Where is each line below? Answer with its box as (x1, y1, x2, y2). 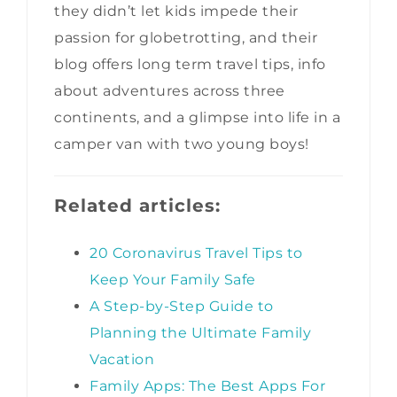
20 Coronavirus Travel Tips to (90, 244, 303, 261)
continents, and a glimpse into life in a (54, 108, 340, 126)
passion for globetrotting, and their (54, 28, 317, 46)
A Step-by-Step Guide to (90, 297, 274, 315)
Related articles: (54, 194, 221, 216)
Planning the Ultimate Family (90, 323, 311, 341)
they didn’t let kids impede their (54, 2, 299, 19)
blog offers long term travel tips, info (54, 55, 326, 73)
